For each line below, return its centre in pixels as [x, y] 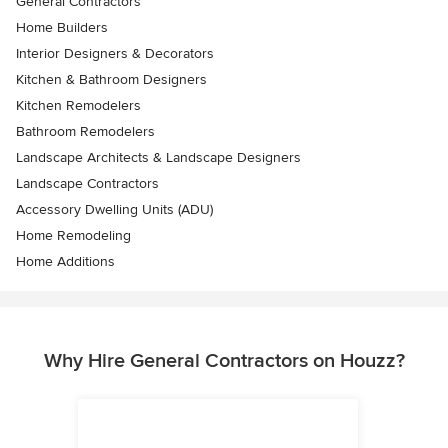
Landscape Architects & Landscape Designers [158, 158]
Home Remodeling [73, 236]
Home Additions [65, 262]
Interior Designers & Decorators [115, 54]
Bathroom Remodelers [85, 132]
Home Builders [62, 28]
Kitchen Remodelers [78, 106]
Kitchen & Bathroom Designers [111, 80]
